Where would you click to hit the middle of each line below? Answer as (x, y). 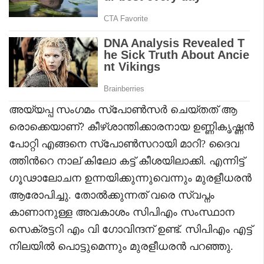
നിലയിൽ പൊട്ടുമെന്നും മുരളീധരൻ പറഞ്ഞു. (121, 246)
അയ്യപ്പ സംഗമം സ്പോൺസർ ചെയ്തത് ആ (123, 109)
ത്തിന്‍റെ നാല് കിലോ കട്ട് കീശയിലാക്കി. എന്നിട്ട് (127, 161)
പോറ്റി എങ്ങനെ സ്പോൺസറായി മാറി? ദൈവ (124, 143)
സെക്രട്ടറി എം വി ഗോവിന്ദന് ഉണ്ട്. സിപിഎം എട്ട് (131, 229)
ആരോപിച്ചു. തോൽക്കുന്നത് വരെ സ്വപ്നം (112, 195)
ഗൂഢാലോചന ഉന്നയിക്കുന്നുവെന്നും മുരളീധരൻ (130, 178)
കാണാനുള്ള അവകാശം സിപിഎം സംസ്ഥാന (122, 212)
